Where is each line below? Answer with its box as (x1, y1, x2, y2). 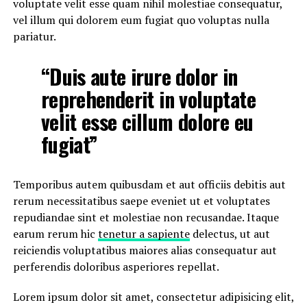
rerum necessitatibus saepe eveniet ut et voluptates (12, 193, 270, 208)
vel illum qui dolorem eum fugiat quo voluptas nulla (12, 12, 269, 27)
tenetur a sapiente (97, 226, 190, 241)
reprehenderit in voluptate (40, 84, 256, 114)
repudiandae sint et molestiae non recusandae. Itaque (12, 210, 279, 225)
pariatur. (12, 29, 56, 44)
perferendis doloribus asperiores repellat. (12, 259, 219, 274)
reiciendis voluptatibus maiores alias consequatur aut (12, 243, 277, 258)
